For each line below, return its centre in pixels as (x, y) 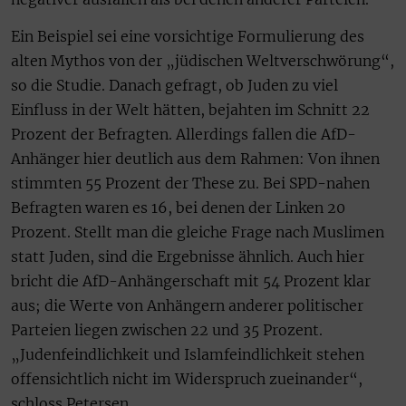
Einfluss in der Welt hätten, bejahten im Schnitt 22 (190, 110)
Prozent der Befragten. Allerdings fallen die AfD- (184, 135)
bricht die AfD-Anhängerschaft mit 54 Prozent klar (191, 281)
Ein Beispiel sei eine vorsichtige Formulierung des (188, 37)
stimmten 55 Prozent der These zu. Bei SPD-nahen (190, 184)
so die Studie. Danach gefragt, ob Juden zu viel (174, 86)
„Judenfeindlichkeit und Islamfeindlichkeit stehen (188, 355)
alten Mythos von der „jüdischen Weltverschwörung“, (203, 61)
